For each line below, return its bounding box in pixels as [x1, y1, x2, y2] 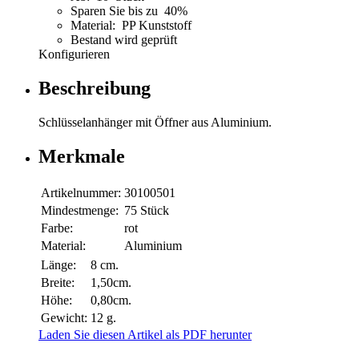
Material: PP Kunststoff [71, 18, 192, 33]
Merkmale [38, 146, 125, 167]
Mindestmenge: [41, 204, 119, 218]
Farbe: [41, 221, 73, 236]
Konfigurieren [38, 47, 110, 62]
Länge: [41, 258, 76, 272]
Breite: [41, 276, 75, 290]
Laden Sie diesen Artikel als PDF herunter [38, 328, 252, 342]
